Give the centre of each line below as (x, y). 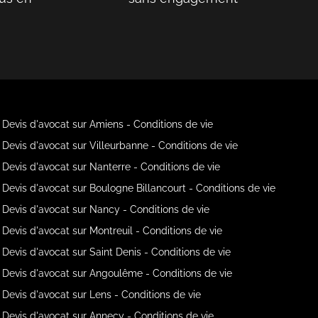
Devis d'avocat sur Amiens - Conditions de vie (108, 124)
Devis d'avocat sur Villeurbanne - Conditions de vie (120, 145)
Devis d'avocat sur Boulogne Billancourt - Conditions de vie (139, 188)
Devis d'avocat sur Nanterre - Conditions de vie (111, 166)
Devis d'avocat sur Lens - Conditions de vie (102, 294)
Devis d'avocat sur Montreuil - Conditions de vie (113, 230)
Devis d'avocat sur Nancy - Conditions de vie (106, 209)
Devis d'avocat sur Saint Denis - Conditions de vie (117, 252)
